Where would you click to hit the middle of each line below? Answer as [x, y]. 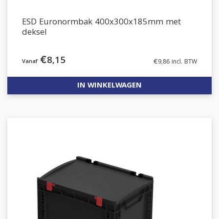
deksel [34, 33]
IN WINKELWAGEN [109, 86]
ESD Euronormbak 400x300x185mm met [101, 23]
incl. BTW [183, 62]
